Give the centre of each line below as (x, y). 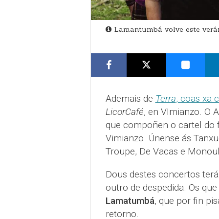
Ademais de (130, 99)
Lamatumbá (130, 201)
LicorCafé (124, 112)
